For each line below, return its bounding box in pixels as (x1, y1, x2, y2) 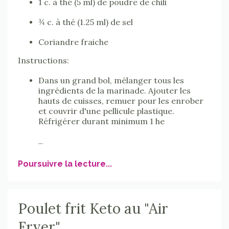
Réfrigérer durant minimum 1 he (38, 116, 165, 127)
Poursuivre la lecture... (18, 159, 112, 169)
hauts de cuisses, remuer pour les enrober (38, 96, 203, 106)
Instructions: (18, 55, 71, 66)
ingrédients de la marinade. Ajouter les (38, 85, 191, 96)
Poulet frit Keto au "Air (18, 199, 168, 218)
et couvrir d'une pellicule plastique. (38, 106, 174, 117)
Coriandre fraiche (38, 37, 108, 48)
